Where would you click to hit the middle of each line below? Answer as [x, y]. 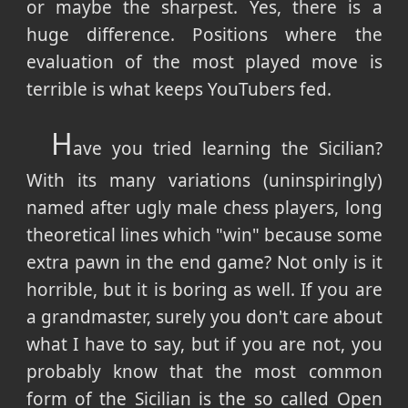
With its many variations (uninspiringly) [204, 180]
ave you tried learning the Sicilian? [228, 148]
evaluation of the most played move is [204, 61]
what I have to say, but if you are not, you [204, 344]
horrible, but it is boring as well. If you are [204, 289]
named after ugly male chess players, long [204, 207]
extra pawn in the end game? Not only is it [204, 262]
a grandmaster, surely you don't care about [204, 316]
